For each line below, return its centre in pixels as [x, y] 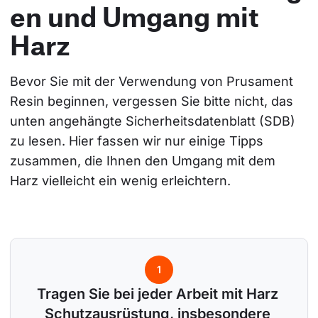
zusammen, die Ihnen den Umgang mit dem [144, 161]
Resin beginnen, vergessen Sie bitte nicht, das [153, 102]
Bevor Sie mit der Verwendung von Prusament [153, 82]
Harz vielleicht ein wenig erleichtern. [120, 181]
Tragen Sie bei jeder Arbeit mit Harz [159, 294]
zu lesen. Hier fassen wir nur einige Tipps [138, 141]
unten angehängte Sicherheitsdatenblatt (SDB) [154, 121]
